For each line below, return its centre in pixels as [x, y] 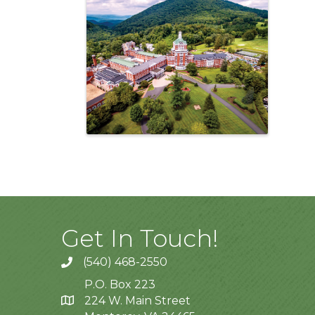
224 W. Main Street [137, 300]
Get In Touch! [140, 238]
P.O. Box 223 [120, 284]
